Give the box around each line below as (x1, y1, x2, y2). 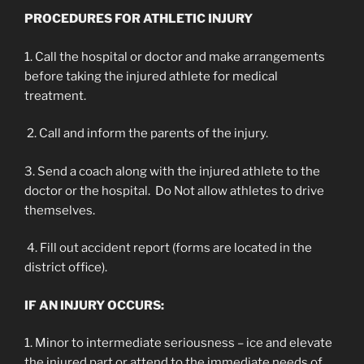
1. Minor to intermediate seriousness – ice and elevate (24, 336, 332, 350)
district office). (24, 260, 107, 275)
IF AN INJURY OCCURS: (24, 297, 164, 313)
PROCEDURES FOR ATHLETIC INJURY (24, 11, 253, 26)
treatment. (24, 88, 86, 103)
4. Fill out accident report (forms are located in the (24, 240, 312, 255)
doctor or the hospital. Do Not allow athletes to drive (24, 183, 324, 198)
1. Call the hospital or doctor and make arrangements (24, 49, 325, 64)
